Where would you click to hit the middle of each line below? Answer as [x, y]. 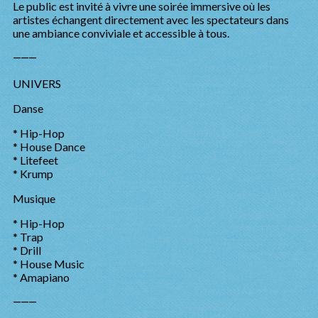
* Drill [27, 250]
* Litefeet [35, 160]
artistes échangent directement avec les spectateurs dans [151, 20]
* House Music [49, 264]
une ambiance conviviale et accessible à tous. [121, 33]
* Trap [28, 237]
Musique [34, 198]
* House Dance [49, 147]
